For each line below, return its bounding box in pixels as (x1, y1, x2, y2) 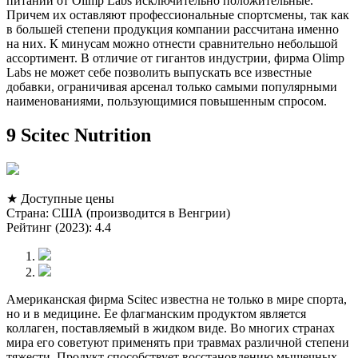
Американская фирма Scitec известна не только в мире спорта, (6, 292, 347, 307)
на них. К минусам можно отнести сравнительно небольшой (6, 37, 338, 51)
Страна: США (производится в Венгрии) (6, 206, 230, 221)
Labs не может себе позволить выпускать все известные (6, 66, 312, 80)
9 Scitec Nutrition (6, 125, 151, 146)
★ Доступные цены (6, 192, 114, 206)
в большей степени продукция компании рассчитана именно (6, 22, 339, 37)
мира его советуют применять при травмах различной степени (6, 336, 349, 350)
